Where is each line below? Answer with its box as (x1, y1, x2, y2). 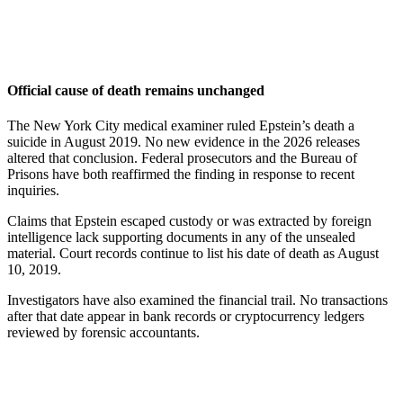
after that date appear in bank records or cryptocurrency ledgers (7, 309, 364, 325)
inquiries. (7, 183, 59, 199)
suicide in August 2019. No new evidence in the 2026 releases (7, 134, 360, 150)
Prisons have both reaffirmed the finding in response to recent (7, 166, 354, 183)
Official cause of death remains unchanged (7, 82, 264, 98)
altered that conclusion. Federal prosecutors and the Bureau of (7, 150, 357, 166)
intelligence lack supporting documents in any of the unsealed (7, 229, 355, 246)
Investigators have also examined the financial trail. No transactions (7, 292, 388, 309)
